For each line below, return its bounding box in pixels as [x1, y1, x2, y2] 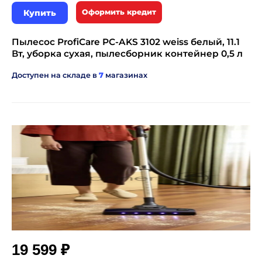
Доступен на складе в [12, 71, 99, 80]
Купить [23, 8, 56, 18]
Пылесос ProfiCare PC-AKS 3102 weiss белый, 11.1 [12, 36, 240, 47]
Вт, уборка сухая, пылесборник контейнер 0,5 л [12, 48, 243, 59]
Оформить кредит [82, 8, 156, 16]
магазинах [104, 71, 147, 80]
